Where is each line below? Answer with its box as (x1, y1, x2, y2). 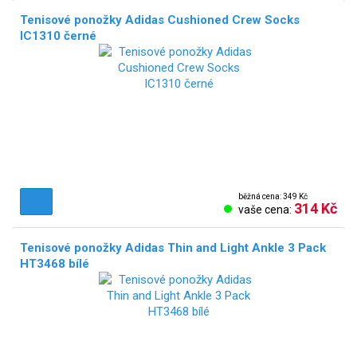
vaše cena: (238, 202, 294, 216)
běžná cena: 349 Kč (238, 191, 308, 201)
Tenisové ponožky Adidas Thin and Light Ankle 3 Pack (20, 240, 326, 255)
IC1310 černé (20, 28, 96, 43)
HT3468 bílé (20, 256, 89, 271)
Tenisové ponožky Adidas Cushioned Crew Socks (20, 12, 300, 27)
